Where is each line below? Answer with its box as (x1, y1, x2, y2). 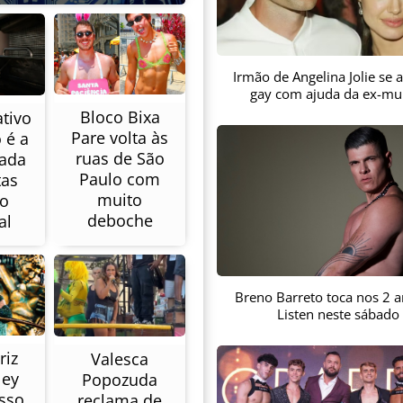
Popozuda (82, 368, 157, 390)
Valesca (91, 347, 148, 370)
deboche (86, 209, 153, 231)
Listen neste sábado (277, 304, 399, 323)
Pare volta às (71, 126, 168, 148)
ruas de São (75, 147, 165, 169)
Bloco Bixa (79, 105, 160, 128)
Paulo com (79, 167, 160, 190)
